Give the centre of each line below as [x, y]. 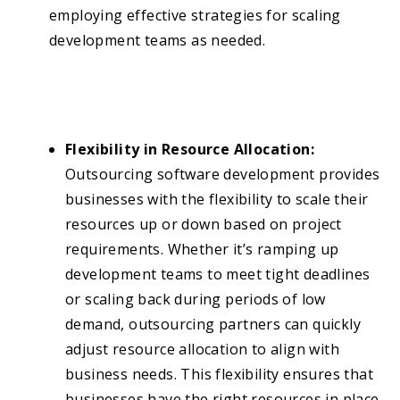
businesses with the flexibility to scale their [217, 200]
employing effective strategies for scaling [195, 16]
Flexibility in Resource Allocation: [190, 150]
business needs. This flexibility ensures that [219, 375]
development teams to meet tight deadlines [218, 275]
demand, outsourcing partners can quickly [213, 325]
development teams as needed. [158, 41]
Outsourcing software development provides [223, 175]
